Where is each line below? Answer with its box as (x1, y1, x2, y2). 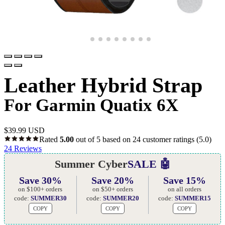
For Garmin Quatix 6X (4, 95, 178, 115)
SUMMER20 (102, 194, 139, 202)
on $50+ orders (92, 185, 133, 193)
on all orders (168, 185, 202, 193)
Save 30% (19, 174, 62, 186)
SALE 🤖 (127, 157, 171, 170)
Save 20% (91, 174, 134, 186)
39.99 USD (8, 126, 45, 135)
